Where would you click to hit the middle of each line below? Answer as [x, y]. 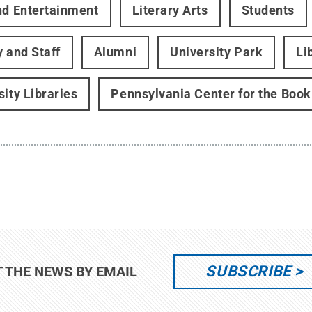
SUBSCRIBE [249, 271]
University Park [217, 52]
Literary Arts [170, 10]
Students [268, 10]
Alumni [115, 52]
